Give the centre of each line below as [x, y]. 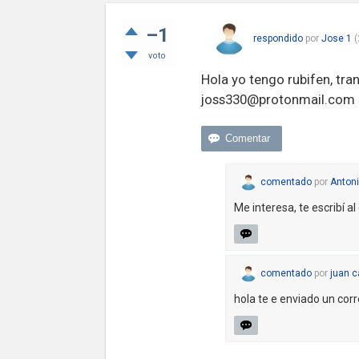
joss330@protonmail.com [278, 99]
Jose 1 [336, 38]
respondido [278, 38]
